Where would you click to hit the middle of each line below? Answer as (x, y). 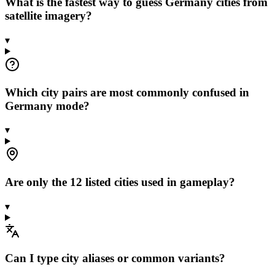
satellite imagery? (48, 16)
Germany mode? (47, 106)
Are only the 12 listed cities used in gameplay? (120, 182)
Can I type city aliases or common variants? (115, 258)
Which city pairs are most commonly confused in (127, 92)
